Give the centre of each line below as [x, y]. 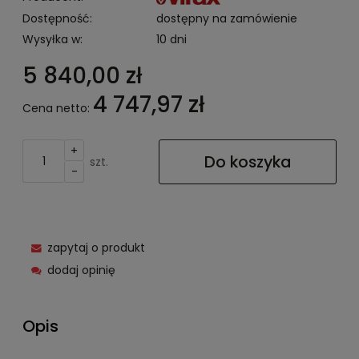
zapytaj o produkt [96, 248]
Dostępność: [57, 19]
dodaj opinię [81, 270]
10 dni [171, 40]
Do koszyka [248, 162]
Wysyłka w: [52, 40]
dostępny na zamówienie [227, 19]
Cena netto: [56, 109]
